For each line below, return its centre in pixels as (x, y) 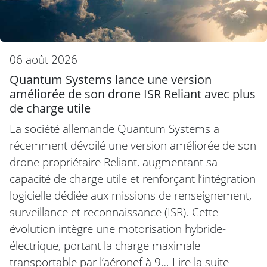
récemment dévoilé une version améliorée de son (133, 145)
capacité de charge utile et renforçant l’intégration (133, 178)
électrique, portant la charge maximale (105, 245)
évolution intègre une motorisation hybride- (118, 228)
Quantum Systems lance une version (111, 79)
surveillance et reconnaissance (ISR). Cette (114, 212)
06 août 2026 (44, 59)
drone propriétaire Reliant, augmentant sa (114, 162)
